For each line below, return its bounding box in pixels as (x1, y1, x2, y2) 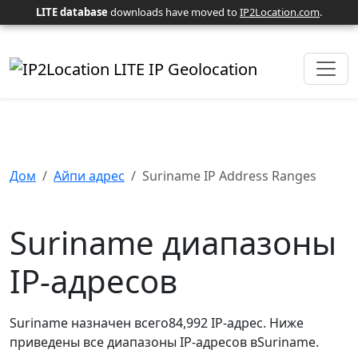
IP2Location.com (240, 5, 320, 19)
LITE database (36, 5, 108, 19)
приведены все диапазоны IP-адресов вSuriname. (10, 333, 319, 351)
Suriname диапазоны (10, 221, 336, 265)
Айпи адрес (54, 167, 125, 185)
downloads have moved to (108, 5, 240, 19)
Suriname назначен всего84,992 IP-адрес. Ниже (10, 314, 304, 332)
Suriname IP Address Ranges (142, 167, 316, 185)
